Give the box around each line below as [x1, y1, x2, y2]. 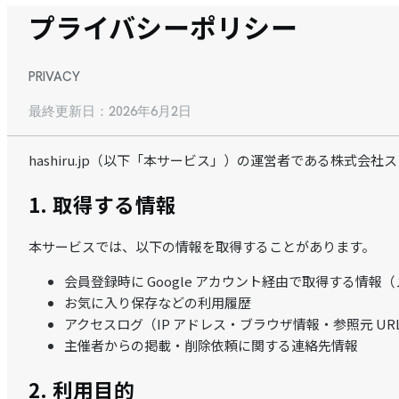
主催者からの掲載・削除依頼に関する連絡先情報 [64, 336, 358, 355]
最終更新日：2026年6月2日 [28, 102, 191, 120]
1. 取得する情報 [28, 189, 177, 218]
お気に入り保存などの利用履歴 [64, 293, 251, 313]
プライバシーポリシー [28, 6, 297, 46]
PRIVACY [28, 67, 80, 85]
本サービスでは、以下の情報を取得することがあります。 [28, 237, 375, 256]
